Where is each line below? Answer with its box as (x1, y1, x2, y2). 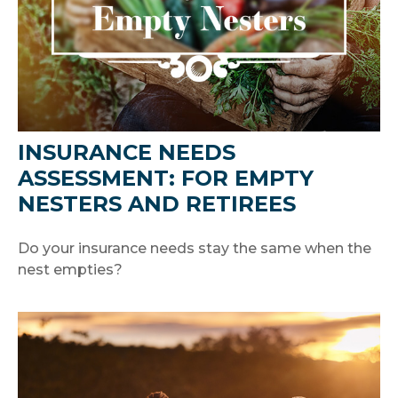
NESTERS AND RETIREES (18, 190, 296, 217)
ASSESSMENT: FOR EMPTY (18, 164, 314, 191)
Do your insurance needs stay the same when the (18, 239, 371, 257)
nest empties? (18, 260, 123, 278)
